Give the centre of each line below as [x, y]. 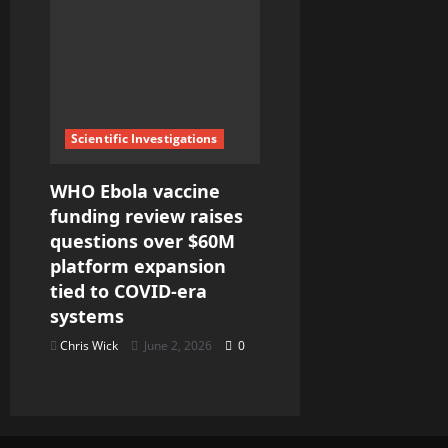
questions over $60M [142, 241]
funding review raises [146, 216]
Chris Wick [89, 346]
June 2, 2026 [178, 346]
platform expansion [138, 266]
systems [87, 316]
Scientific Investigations [144, 139]
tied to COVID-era [128, 291]
